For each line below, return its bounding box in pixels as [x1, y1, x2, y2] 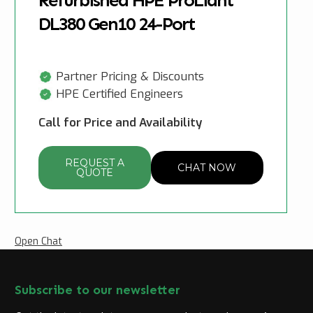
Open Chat [15, 235, 62, 249]
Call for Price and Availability [38, 115, 202, 131]
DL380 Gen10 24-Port [38, 13, 195, 35]
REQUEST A [64, 156, 124, 170]
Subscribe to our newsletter [15, 282, 180, 298]
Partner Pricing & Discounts [56, 68, 204, 84]
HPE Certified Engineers [56, 85, 183, 101]
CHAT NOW [177, 161, 237, 175]
